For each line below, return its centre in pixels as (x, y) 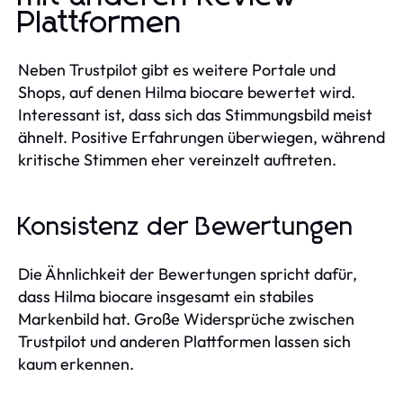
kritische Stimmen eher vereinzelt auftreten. (177, 159)
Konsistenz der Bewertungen (186, 227)
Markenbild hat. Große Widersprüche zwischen (186, 318)
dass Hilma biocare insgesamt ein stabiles (166, 296)
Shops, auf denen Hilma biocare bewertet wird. (187, 92)
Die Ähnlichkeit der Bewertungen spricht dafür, (188, 273)
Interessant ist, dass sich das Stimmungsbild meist (195, 114)
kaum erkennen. (76, 363)
